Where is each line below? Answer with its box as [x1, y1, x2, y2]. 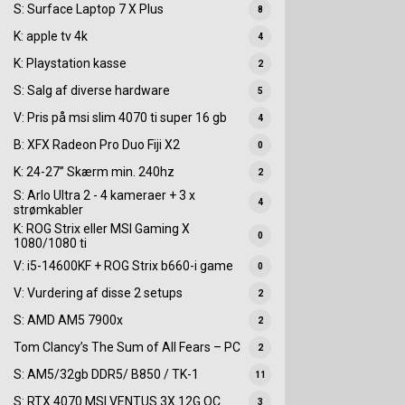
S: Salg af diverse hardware [14, 83, 170, 99]
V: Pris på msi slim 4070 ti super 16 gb [14, 110, 227, 126]
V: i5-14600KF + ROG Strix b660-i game [14, 259, 233, 274]
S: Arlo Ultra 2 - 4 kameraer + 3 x [14, 187, 195, 202]
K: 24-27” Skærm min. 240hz [14, 165, 174, 180]
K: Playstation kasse [14, 56, 127, 71]
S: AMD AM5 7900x [14, 313, 123, 328]
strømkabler [14, 202, 83, 217]
